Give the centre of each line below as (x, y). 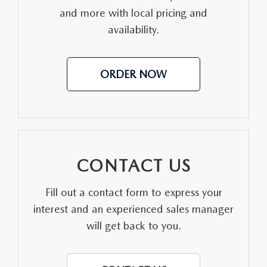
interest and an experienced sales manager (133, 209)
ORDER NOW (133, 74)
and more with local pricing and (133, 13)
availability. (133, 30)
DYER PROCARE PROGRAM (67, 42)
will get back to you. (133, 226)
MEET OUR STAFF (48, 11)
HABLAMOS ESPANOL (56, 73)
